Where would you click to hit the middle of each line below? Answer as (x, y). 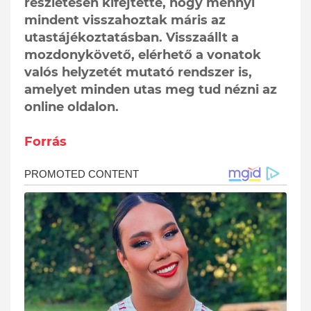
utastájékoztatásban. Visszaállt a (132, 37)
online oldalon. (72, 107)
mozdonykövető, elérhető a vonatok (143, 54)
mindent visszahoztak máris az (125, 20)
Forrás (45, 141)
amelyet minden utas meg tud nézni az (151, 89)
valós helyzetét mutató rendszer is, (138, 72)
